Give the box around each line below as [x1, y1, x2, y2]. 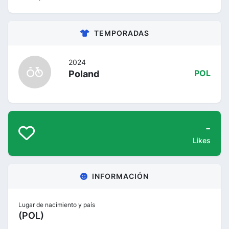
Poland [68, 68, 99, 79]
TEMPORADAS [94, 28, 149, 37]
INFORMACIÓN [92, 171, 149, 180]
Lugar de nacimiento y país [18, 200, 95, 209]
